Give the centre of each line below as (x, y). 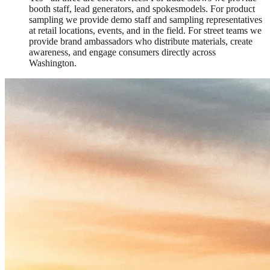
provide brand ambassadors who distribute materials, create (141, 41)
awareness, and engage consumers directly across (122, 52)
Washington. (53, 63)
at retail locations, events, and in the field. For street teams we (145, 30)
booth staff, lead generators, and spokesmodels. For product (142, 8)
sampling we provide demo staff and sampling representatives (146, 19)
